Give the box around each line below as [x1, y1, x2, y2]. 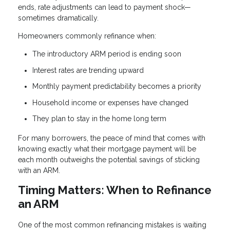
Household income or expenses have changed [32, 98, 188, 107]
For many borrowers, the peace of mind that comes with [18, 133, 205, 142]
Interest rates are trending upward [32, 66, 144, 74]
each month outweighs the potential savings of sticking [18, 155, 200, 164]
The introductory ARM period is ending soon [32, 50, 181, 59]
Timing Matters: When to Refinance [18, 183, 212, 197]
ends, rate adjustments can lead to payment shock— [18, 3, 191, 12]
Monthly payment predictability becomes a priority [32, 82, 201, 91]
